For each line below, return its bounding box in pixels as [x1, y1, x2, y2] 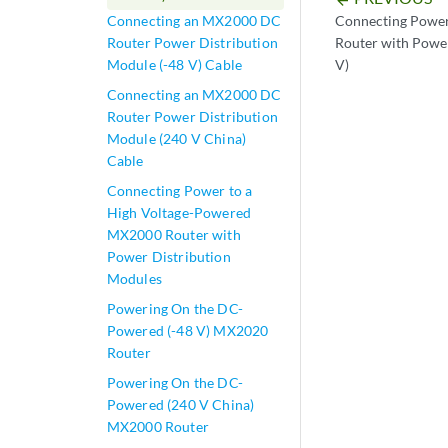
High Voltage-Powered [106, 204, 252, 221]
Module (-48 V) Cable [106, 56, 243, 73]
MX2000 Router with [106, 226, 241, 243]
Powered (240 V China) [106, 396, 255, 413]
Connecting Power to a [106, 182, 253, 199]
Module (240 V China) [106, 130, 247, 147]
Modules [106, 270, 162, 287]
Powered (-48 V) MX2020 [106, 322, 269, 339]
